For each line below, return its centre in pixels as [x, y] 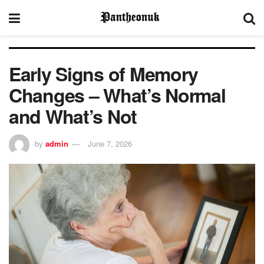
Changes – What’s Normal [117, 95]
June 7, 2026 [110, 143]
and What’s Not [73, 116]
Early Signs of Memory [104, 74]
